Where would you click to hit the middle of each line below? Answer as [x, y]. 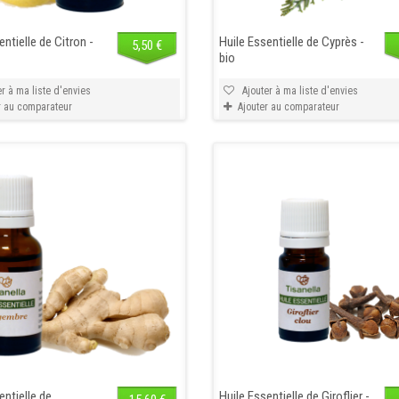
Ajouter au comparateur [288, 106]
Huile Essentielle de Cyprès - [291, 41]
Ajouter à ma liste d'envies [298, 90]
